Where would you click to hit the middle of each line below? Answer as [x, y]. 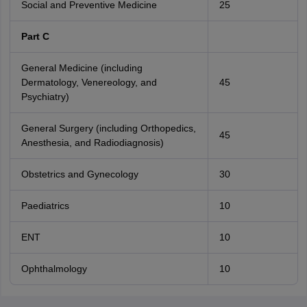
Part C [35, 36]
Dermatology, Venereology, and [89, 82]
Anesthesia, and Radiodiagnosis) [92, 143]
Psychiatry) [45, 97]
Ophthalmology [54, 269]
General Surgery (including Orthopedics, [108, 128]
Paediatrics [45, 206]
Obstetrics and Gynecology [79, 174]
